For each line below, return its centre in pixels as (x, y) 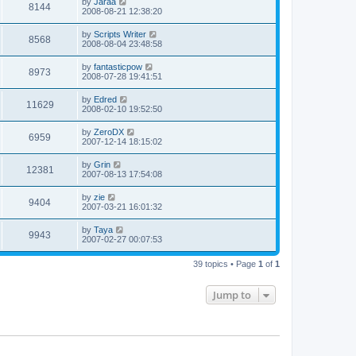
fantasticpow (118, 67)
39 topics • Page (226, 264)
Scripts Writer (120, 35)
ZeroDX (109, 132)
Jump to (232, 295)
